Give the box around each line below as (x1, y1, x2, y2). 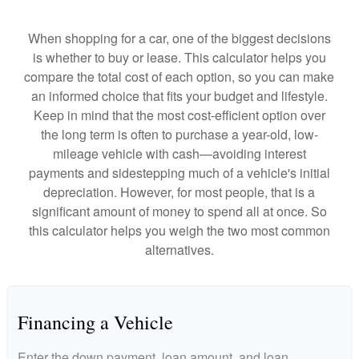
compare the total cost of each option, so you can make (24, 67, 335, 87)
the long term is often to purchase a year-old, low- (40, 125, 318, 144)
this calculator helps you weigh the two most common (28, 221, 330, 240)
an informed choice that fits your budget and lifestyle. (30, 87, 328, 106)
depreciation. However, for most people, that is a (43, 183, 316, 202)
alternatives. (144, 240, 214, 260)
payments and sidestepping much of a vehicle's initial (28, 163, 330, 183)
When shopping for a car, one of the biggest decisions (27, 29, 331, 48)
